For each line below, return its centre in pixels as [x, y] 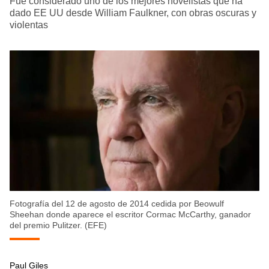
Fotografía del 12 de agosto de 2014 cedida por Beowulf [117, 204]
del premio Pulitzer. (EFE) [58, 225]
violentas [29, 25]
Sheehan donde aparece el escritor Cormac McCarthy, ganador [130, 215]
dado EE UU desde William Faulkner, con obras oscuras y [133, 13]
